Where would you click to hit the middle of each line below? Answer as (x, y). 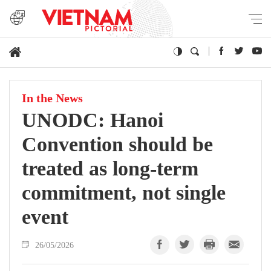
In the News (52, 99)
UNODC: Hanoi (93, 120)
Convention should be (117, 144)
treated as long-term (110, 168)
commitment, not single (124, 193)
